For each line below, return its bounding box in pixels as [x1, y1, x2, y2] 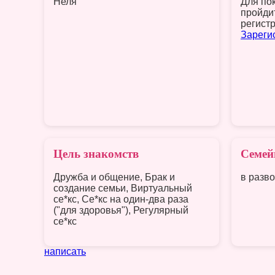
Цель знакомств [53, 147, 139, 160]
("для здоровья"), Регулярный [53, 205, 188, 216]
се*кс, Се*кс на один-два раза [53, 194, 188, 205]
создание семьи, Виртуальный [53, 183, 192, 194]
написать [44, 246, 86, 257]
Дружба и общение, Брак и [53, 172, 175, 183]
